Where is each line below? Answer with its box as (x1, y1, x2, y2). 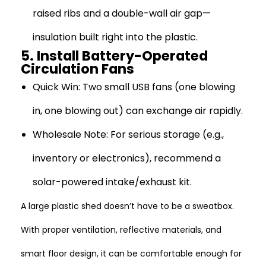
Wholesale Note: (33, 128, 108, 141)
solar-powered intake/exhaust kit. (33, 175, 192, 189)
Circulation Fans (21, 59, 134, 78)
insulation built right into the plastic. (33, 30, 198, 44)
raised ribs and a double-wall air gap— (33, 7, 211, 20)
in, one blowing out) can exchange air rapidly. (33, 104, 243, 118)
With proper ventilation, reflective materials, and (21, 224, 221, 236)
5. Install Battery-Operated (21, 46, 208, 65)
